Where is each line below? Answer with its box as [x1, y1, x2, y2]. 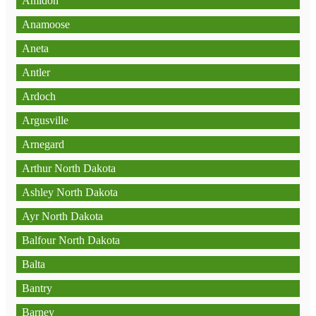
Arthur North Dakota [22, 162, 116, 174]
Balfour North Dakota [22, 234, 120, 246]
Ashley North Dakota [22, 186, 118, 198]
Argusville [22, 114, 68, 126]
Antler [22, 66, 50, 78]
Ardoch [22, 90, 56, 102]
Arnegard [22, 138, 64, 150]
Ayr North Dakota [22, 210, 103, 222]
